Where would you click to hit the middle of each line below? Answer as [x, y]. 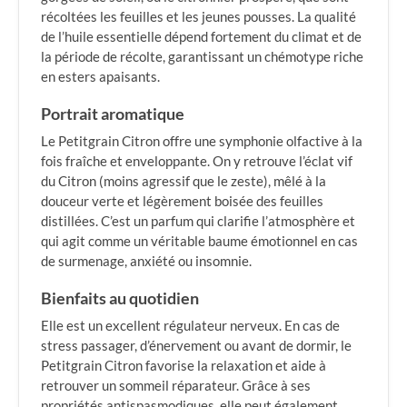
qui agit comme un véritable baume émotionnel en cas [199, 241]
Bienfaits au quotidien [120, 298]
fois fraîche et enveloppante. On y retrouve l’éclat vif [197, 161]
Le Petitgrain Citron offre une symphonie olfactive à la [202, 141]
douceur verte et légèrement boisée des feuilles [182, 201]
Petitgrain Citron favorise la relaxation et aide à [184, 365]
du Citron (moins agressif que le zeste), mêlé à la [184, 181]
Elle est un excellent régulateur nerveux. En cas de [190, 325]
